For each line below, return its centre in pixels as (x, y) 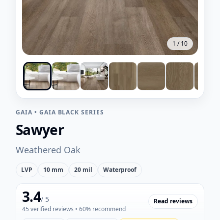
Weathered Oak (48, 150)
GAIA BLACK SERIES (72, 112)
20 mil (83, 170)
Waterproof (120, 170)
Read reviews (173, 201)
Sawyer (40, 130)
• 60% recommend (100, 209)
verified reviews (51, 209)
